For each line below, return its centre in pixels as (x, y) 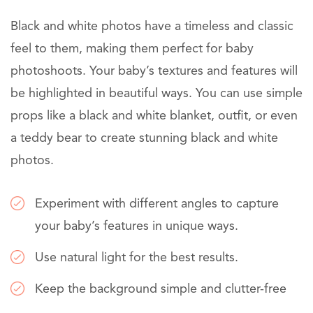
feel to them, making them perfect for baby (132, 49)
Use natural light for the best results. (137, 258)
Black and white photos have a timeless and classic (152, 27)
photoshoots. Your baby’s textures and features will (154, 72)
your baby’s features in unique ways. (137, 227)
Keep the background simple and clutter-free (161, 290)
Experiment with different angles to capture (157, 204)
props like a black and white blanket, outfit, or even (154, 116)
